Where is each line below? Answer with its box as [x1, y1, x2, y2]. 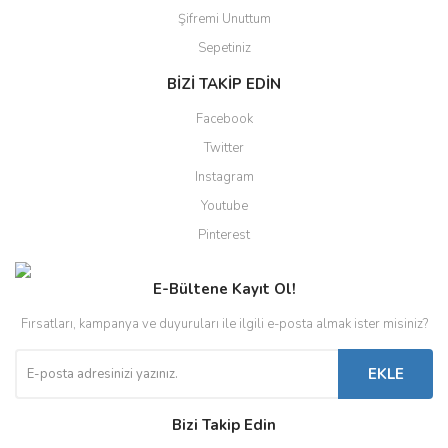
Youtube [200, 197, 248, 215]
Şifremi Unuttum [177, 10, 271, 28]
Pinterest [198, 226, 250, 244]
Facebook [195, 110, 253, 128]
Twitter [204, 139, 244, 157]
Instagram [194, 168, 254, 186]
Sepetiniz [197, 39, 251, 57]
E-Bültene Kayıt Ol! [152, 279, 296, 300]
